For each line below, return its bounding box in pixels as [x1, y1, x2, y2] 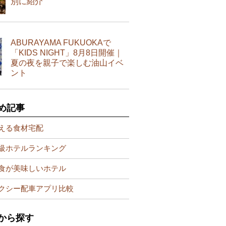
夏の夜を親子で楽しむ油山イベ [11, 58, 124, 67]
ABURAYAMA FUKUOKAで [11, 38, 111, 47]
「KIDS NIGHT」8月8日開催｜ [11, 48, 123, 57]
